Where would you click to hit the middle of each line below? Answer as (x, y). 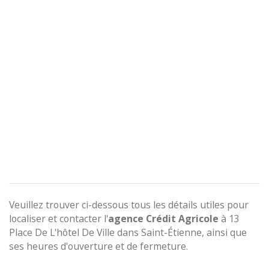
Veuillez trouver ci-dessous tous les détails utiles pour (129, 205)
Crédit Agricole (182, 219)
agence (126, 219)
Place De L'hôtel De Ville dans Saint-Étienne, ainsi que (128, 232)
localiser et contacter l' (59, 219)
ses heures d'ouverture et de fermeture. (98, 246)
